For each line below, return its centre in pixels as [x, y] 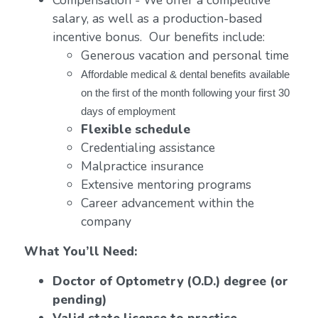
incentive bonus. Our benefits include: [158, 37]
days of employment [128, 111]
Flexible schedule [135, 129]
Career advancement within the [167, 203]
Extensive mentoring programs [166, 185]
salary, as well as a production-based [157, 18]
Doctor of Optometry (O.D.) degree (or [170, 281]
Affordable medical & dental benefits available [185, 75]
